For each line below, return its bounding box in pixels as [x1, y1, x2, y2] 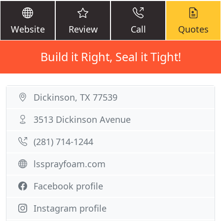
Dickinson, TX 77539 [34, 91, 117, 103]
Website [10, 23, 45, 35]
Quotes [178, 23, 209, 35]
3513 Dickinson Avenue [34, 113, 131, 125]
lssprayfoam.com [34, 158, 106, 170]
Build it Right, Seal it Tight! [40, 49, 181, 65]
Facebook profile [34, 180, 103, 192]
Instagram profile [34, 202, 107, 214]
